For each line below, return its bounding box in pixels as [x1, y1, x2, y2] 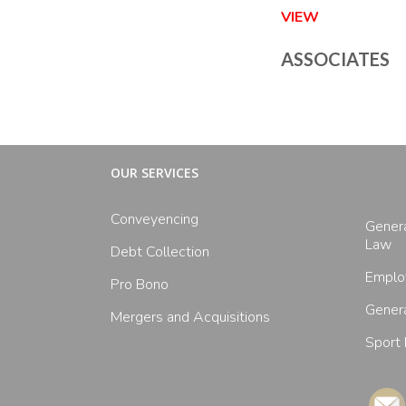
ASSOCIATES [281, 48, 391, 70]
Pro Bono [111, 275, 169, 295]
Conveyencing [111, 209, 198, 229]
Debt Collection [111, 242, 209, 262]
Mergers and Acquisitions [111, 307, 270, 327]
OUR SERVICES [111, 164, 198, 181]
